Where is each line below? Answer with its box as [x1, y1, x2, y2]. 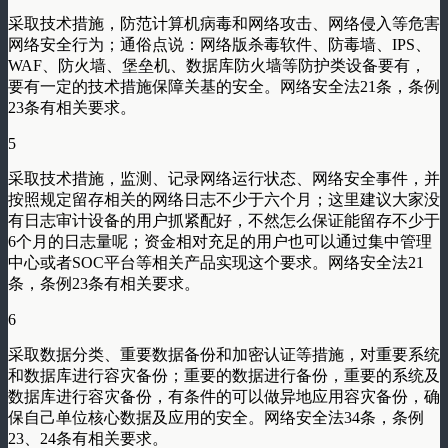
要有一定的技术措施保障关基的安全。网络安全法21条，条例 [8, 77, 440, 95]
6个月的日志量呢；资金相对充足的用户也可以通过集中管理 [8, 232, 432, 250]
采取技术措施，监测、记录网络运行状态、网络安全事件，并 [8, 169, 440, 187]
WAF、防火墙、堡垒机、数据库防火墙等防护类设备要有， [8, 56, 426, 74]
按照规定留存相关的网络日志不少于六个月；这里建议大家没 [8, 190, 440, 208]
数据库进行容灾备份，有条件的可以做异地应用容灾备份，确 [8, 387, 440, 405]
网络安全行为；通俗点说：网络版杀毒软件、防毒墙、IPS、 [8, 35, 431, 53]
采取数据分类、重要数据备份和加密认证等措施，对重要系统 [8, 345, 440, 363]
